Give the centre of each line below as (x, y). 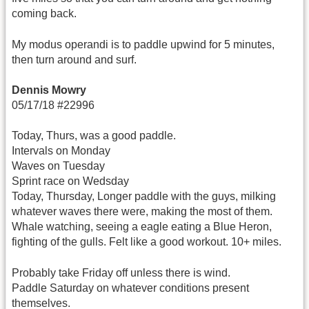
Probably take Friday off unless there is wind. (121, 272)
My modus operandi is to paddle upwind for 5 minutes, (143, 44)
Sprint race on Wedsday (70, 181)
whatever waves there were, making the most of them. (142, 212)
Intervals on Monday (61, 151)
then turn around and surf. (74, 59)
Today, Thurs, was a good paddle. (94, 136)
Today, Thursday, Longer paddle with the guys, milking (144, 197)
